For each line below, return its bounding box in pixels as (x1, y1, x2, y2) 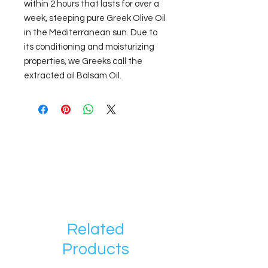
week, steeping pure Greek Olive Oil (24, 14, 166, 23)
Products (62, 241, 129, 258)
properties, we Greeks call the (24, 57, 142, 66)
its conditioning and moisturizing (24, 42, 154, 52)
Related (67, 221, 124, 239)
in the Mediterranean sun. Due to (24, 28, 157, 38)
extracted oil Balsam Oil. (24, 71, 121, 81)
